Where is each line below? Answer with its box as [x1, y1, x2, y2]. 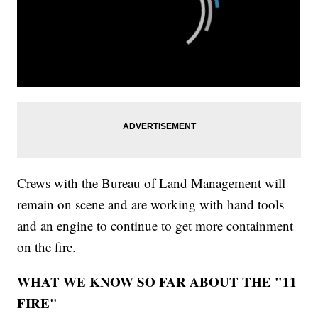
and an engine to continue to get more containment [17, 216, 294, 234]
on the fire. [17, 237, 77, 256]
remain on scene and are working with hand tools [17, 194, 285, 213]
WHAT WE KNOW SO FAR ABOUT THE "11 [17, 271, 297, 291]
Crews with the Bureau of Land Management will [17, 173, 286, 192]
